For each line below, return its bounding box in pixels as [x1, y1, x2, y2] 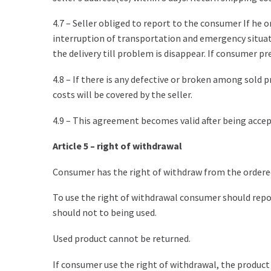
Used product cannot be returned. [53, 232, 191, 245]
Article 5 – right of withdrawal [53, 140, 182, 152]
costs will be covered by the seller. [53, 88, 192, 101]
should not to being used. [53, 206, 157, 219]
